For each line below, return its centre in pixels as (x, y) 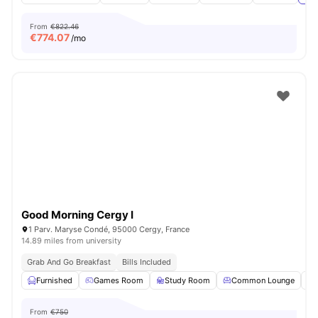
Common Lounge (263, 280)
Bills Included (147, 262)
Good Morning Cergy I (77, 215)
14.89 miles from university (71, 241)
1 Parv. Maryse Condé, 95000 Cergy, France (109, 229)
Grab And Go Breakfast (69, 262)
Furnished (54, 280)
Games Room (119, 280)
